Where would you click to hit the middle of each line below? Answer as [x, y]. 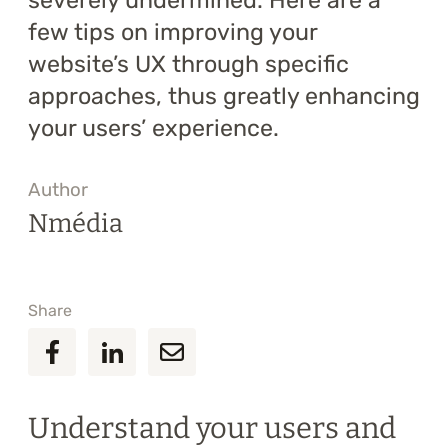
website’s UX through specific [188, 64]
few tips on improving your [172, 32]
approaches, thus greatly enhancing [224, 96]
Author [58, 190]
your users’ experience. [153, 128]
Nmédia [75, 224]
